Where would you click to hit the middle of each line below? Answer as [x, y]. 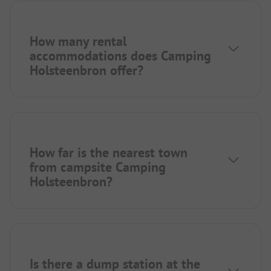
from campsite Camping [98, 167]
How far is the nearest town [109, 153]
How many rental [78, 41]
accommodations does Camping [120, 56]
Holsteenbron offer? [87, 70]
